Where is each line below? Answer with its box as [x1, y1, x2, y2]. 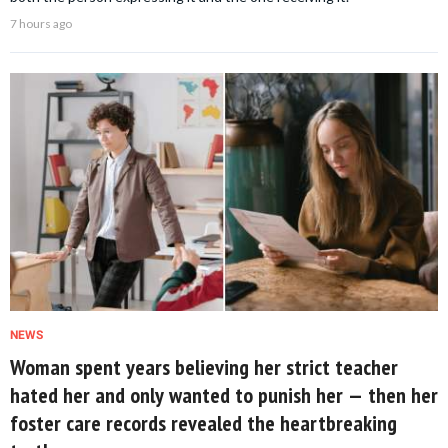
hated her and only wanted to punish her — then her [10, 380, 438, 409]
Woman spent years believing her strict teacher [10, 352, 398, 381]
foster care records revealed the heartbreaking [10, 408, 397, 437]
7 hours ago [10, 16, 72, 32]
